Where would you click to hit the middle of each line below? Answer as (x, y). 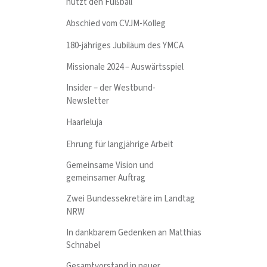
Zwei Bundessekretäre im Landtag (131, 199)
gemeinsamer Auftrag (106, 178)
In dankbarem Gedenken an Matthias (134, 232)
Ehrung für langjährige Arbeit (120, 144)
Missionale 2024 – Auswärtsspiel (125, 67)
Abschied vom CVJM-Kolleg (116, 24)
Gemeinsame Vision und (110, 165)
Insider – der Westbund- (111, 88)
